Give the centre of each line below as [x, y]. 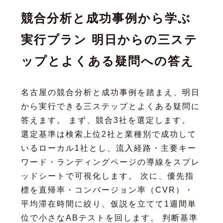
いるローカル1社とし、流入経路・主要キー [109, 148]
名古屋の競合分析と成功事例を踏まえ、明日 [110, 92]
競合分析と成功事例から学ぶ [106, 18]
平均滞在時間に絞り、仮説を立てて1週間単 [109, 204]
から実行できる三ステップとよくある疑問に [110, 106]
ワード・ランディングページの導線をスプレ [110, 162]
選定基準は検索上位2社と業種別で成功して [109, 134]
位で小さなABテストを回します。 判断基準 [109, 218]
